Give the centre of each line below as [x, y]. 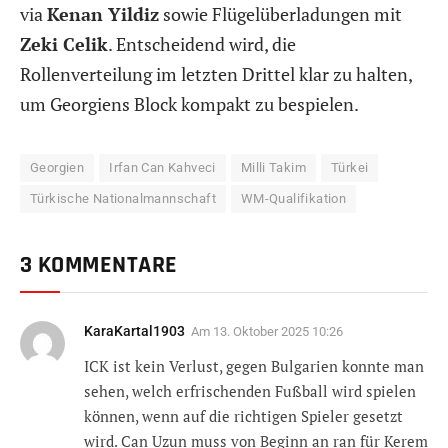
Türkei [350, 167]
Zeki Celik [64, 43]
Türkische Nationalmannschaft [123, 198]
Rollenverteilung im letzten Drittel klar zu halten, [216, 73]
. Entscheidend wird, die [202, 43]
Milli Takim [273, 167]
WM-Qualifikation [293, 198]
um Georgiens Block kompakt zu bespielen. [189, 103]
